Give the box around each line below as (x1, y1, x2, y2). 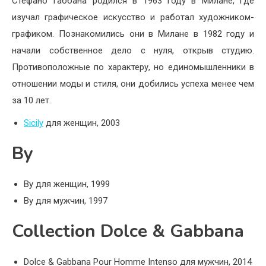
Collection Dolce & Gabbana (12, 219, 244, 244)
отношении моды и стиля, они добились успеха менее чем (12, 78, 254, 90)
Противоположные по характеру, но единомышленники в (12, 62, 254, 73)
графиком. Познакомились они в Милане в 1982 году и (12, 28, 254, 40)
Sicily (24, 118, 43, 129)
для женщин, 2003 (43, 118, 120, 129)
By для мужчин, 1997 (24, 195, 107, 207)
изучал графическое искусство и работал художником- (12, 12, 254, 23)
